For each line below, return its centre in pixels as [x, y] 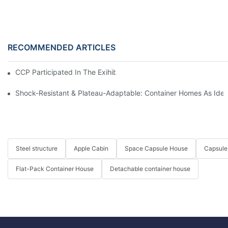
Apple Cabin [91, 149]
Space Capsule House [156, 149]
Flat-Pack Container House [55, 169]
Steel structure [37, 149]
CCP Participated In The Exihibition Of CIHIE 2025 [98, 72]
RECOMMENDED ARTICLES [62, 48]
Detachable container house [150, 169]
